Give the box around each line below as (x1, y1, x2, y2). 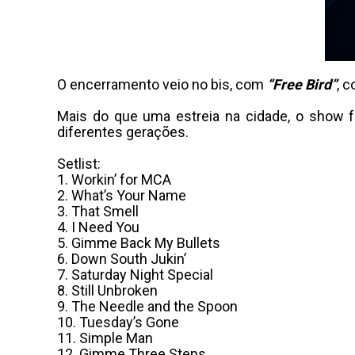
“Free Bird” (267, 76, 337, 93)
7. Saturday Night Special (57, 266, 213, 283)
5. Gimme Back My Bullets (57, 235, 220, 251)
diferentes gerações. (57, 124, 189, 140)
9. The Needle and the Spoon (57, 298, 238, 315)
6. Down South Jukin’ (57, 250, 186, 267)
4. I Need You (57, 219, 139, 235)
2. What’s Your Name (57, 187, 186, 204)
